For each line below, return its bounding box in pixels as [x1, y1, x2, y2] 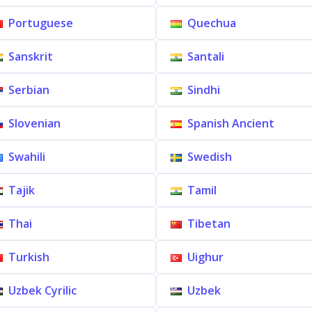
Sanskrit [8, 49, 53, 64]
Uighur [187, 249, 224, 265]
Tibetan [187, 216, 231, 231]
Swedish [187, 149, 232, 164]
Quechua [187, 15, 236, 31]
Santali [187, 49, 224, 64]
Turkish [8, 249, 49, 265]
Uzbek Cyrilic [8, 283, 77, 298]
